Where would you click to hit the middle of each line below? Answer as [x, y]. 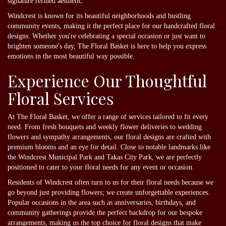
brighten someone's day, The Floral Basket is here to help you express [107, 46]
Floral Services [61, 98]
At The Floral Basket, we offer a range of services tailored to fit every [108, 117]
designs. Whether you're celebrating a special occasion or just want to [106, 36]
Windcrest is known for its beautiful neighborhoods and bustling [99, 16]
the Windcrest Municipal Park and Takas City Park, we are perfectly [105, 157]
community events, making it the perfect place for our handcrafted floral [111, 26]
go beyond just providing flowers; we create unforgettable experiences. [109, 192]
